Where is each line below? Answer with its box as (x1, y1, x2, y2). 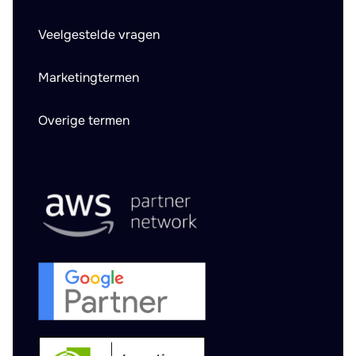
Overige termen (38, 112, 130, 129)
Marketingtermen (38, 69, 139, 86)
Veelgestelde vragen (38, 26, 160, 43)
